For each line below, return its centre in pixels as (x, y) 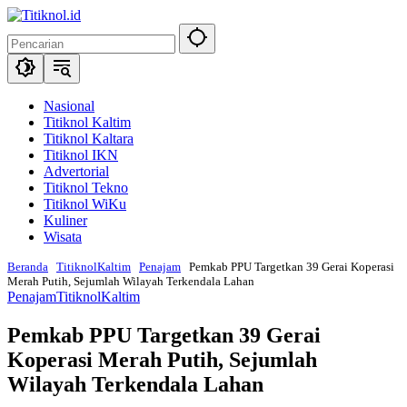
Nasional (69, 106)
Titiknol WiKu (85, 204)
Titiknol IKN (81, 155)
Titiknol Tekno (86, 188)
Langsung (35, 14)
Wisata (63, 237)
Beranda (28, 267)
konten (26, 47)
